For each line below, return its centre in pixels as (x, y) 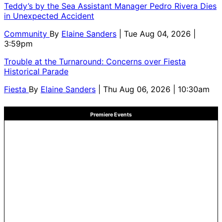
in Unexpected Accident (49, 16)
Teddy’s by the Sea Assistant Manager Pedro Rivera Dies (110, 6)
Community (27, 34)
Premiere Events (111, 115)
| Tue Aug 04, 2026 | (157, 34)
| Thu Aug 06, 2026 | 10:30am (154, 89)
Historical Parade (36, 72)
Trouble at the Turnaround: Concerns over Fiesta (95, 62)
